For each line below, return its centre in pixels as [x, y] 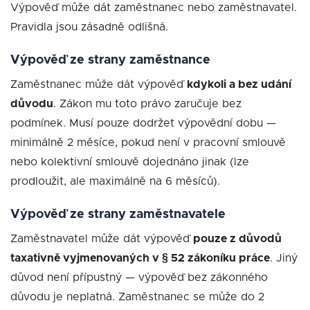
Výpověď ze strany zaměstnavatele [118, 215]
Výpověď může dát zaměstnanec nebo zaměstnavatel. [154, 8]
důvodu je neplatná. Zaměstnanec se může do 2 [137, 297]
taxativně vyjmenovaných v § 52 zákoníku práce [140, 258]
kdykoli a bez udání [239, 84]
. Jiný [284, 258]
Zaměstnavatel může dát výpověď [102, 239]
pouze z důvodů [237, 239]
